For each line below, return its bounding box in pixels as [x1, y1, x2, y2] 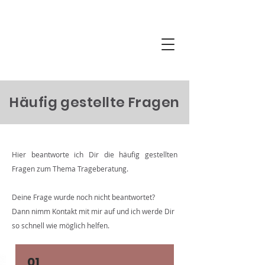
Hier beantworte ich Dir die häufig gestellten [12, 150, 177, 159]
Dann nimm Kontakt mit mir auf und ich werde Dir [12, 206, 174, 216]
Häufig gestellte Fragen [9, 93, 180, 112]
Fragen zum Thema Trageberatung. [12, 164, 128, 173]
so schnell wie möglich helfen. [12, 221, 109, 230]
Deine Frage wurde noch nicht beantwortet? [12, 192, 155, 202]
